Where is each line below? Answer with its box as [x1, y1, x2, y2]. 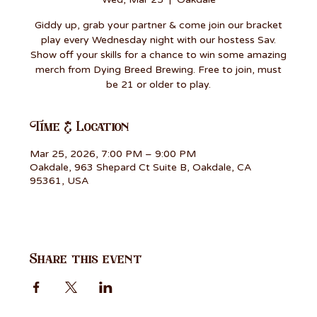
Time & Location [30, 117, 130, 135]
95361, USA [30, 174, 89, 187]
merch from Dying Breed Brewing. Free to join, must [35, 63, 282, 76]
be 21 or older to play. [106, 78, 211, 91]
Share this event [30, 250, 143, 267]
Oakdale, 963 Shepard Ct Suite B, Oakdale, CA [30, 161, 252, 173]
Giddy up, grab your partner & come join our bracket [35, 18, 282, 31]
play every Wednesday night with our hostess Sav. [41, 33, 276, 46]
